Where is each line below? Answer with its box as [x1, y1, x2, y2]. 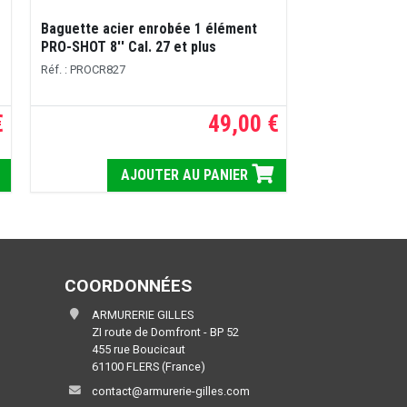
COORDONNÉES [65, 274, 192, 296]
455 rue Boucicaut [92, 342, 185, 356]
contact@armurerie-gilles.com [92, 383, 250, 398]
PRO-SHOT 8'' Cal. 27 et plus [40, 37, 216, 55]
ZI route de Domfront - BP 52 [92, 324, 239, 339]
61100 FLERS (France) [92, 359, 205, 373]
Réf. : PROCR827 [40, 62, 125, 76]
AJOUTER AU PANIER [120, 166, 252, 184]
